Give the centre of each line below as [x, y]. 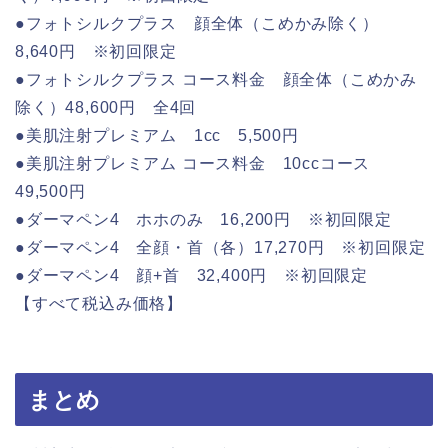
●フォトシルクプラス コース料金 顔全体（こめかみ [216, 80]
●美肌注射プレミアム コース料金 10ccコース [201, 164]
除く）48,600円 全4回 [106, 108]
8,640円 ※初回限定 [96, 52]
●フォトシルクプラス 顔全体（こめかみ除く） [205, 24]
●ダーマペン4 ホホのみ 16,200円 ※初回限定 [203, 220]
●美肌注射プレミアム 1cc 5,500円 [157, 136]
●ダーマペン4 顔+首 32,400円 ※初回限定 [191, 276]
